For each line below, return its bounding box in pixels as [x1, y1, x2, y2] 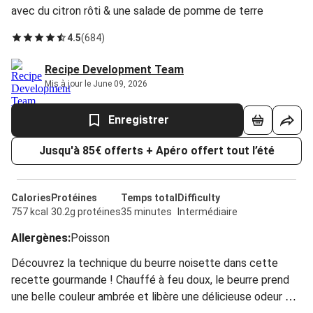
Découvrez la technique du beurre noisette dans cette [11, 256, 278, 270]
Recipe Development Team [45, 63, 184, 76]
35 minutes [121, 206, 172, 217]
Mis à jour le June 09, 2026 [45, 79, 147, 89]
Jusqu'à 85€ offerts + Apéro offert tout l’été [38, 144, 275, 157]
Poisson [71, 231, 110, 245]
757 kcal [11, 206, 48, 217]
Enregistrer [108, 113, 169, 126]
